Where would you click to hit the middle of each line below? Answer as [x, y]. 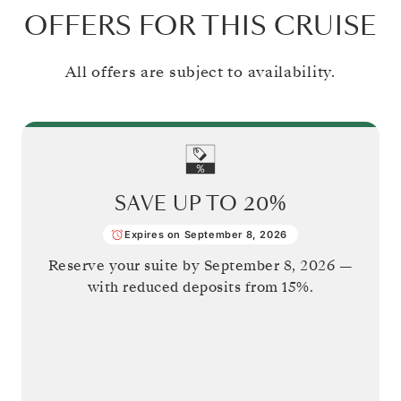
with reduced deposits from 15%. [200, 287]
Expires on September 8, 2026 [206, 234]
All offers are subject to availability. [200, 72]
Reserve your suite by [126, 265]
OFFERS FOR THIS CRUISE [200, 26]
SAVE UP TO [179, 204]
